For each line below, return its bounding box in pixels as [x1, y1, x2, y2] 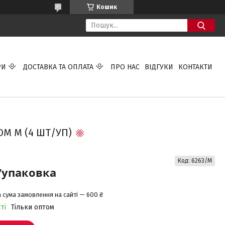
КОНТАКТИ [178, 62, 212, 71]
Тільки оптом [11, 203, 54, 211]
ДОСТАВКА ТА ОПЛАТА [23, 62, 93, 71]
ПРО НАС [110, 62, 140, 71]
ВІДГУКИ [144, 62, 173, 71]
